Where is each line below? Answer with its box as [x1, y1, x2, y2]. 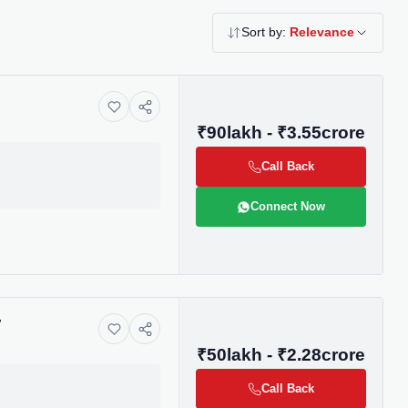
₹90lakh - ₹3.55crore [197, 123, 365, 142]
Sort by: [241, 25, 290, 39]
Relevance [290, 25, 354, 39]
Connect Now [250, 199, 325, 213]
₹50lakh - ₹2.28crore [197, 345, 365, 364]
